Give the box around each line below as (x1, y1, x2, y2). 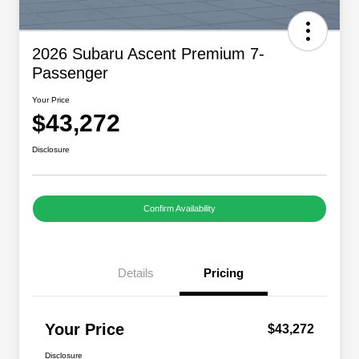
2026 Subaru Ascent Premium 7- (32, 45, 264, 63)
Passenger (32, 64, 108, 83)
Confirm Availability (143, 204, 216, 214)
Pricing (204, 266, 244, 280)
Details (117, 266, 154, 280)
